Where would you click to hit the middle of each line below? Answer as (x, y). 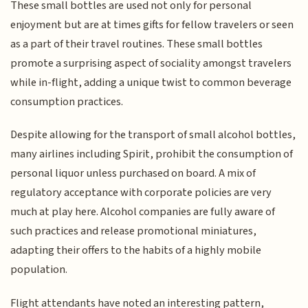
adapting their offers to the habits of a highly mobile (136, 251)
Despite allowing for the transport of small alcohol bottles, (153, 135)
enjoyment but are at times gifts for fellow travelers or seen (152, 24)
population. (39, 270)
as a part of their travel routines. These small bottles (137, 44)
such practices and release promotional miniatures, (134, 231)
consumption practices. (67, 101)
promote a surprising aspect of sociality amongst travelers (151, 63)
